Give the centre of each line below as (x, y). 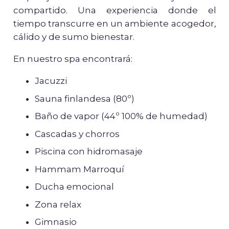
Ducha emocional (74, 187)
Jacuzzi (51, 81)
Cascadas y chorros (77, 134)
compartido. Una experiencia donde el (114, 10)
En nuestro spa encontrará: (73, 59)
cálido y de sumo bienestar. (74, 37)
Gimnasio (56, 222)
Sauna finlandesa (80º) (85, 98)
